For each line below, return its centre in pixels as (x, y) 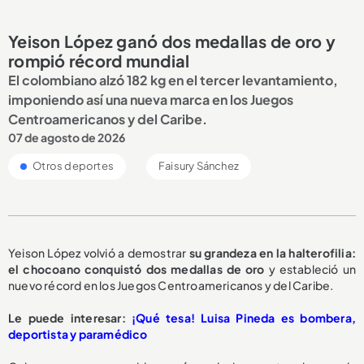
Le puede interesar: (70, 317)
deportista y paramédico (78, 334)
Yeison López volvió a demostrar (99, 252)
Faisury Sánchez (199, 165)
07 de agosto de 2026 (67, 137)
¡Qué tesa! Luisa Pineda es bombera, (244, 317)
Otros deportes (72, 165)
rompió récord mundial (99, 60)
